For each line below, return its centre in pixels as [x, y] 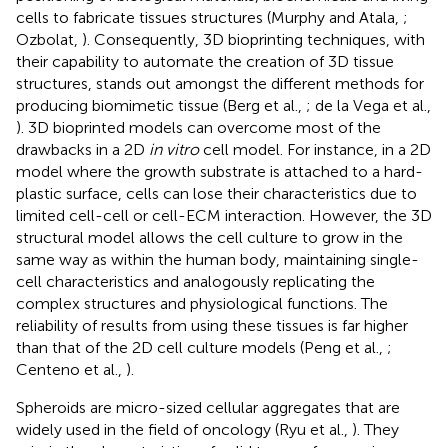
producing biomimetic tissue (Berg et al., [161, 105]
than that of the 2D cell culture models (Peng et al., [201, 347]
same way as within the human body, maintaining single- [217, 259]
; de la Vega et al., [368, 105]
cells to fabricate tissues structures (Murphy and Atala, [209, 17]
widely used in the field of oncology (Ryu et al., [184, 429]
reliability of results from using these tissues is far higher [212, 325]
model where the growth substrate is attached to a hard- [219, 171]
